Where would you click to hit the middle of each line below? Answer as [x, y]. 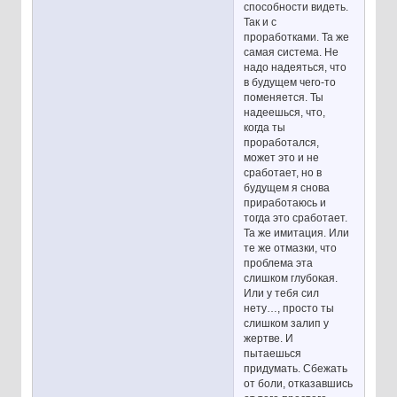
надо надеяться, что [296, 67]
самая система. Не [292, 52]
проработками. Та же [297, 37]
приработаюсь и [285, 202]
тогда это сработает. [296, 218]
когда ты [265, 127]
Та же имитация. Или [297, 233]
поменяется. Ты [284, 97]
